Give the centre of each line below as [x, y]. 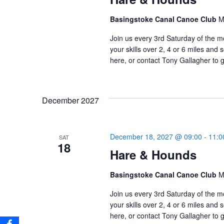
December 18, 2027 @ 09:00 [156, 136]
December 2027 [70, 100]
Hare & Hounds [153, 154]
